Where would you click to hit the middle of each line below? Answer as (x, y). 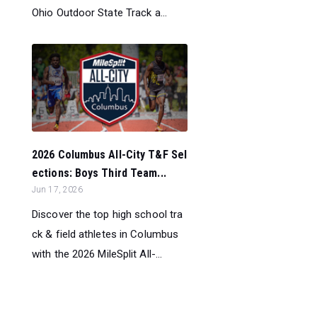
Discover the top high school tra (108, 215)
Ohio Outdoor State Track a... (99, 12)
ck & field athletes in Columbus (105, 235)
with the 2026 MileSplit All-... (97, 254)
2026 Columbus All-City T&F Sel (110, 155)
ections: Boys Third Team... (99, 173)
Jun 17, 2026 (58, 190)
